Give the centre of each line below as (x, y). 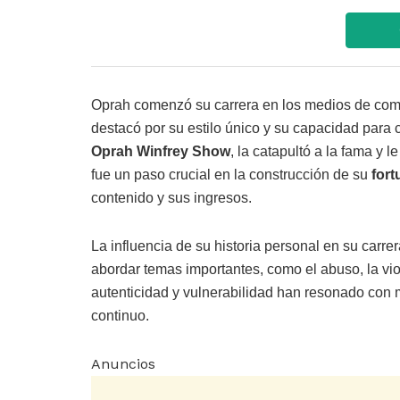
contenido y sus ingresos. (171, 197)
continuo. (120, 315)
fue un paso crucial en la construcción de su (231, 174)
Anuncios (123, 363)
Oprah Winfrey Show (161, 151)
